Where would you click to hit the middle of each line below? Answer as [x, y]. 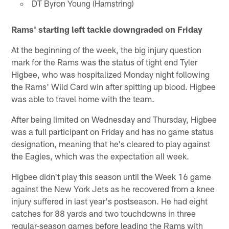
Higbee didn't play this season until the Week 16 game [111, 176]
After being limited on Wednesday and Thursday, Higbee [114, 119]
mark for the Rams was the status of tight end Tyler [105, 62]
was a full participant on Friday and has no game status [113, 131]
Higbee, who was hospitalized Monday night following [111, 74]
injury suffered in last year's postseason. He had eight [110, 201]
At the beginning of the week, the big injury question [107, 49]
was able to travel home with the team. [83, 98]
